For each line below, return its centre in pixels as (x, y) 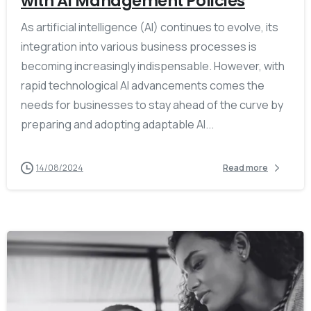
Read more (245, 168)
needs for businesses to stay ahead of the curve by (152, 104)
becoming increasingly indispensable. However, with (153, 66)
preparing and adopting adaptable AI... (117, 124)
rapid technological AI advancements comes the (143, 85)
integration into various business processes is (139, 46)
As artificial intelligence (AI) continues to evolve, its (150, 27)
